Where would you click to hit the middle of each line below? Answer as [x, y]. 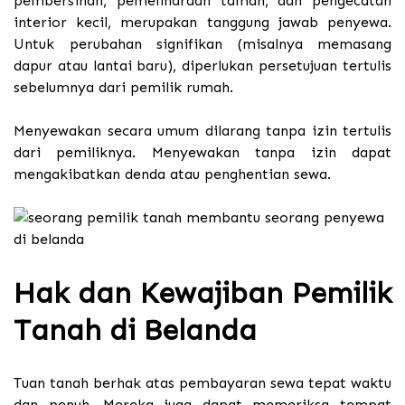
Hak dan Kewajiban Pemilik [202, 292]
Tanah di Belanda [135, 330]
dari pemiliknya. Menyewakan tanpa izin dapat [202, 153]
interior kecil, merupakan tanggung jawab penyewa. [202, 23]
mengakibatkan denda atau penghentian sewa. [172, 174]
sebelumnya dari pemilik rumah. [123, 88]
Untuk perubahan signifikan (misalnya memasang [202, 44]
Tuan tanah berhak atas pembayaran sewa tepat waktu [202, 383]
